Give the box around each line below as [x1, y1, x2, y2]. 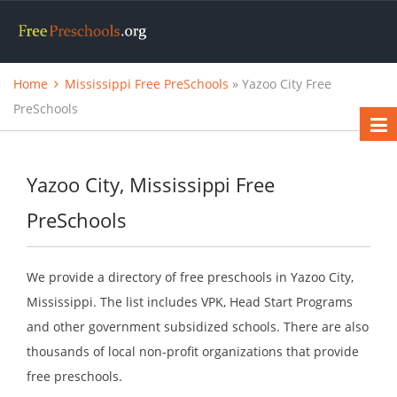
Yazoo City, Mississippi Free [27, 171, 275, 198]
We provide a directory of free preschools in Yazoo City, [27, 269, 354, 286]
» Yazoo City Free [229, 75, 331, 93]
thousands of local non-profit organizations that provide [27, 343, 359, 361]
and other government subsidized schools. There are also [27, 318, 369, 336]
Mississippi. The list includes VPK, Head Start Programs [27, 293, 353, 311]
